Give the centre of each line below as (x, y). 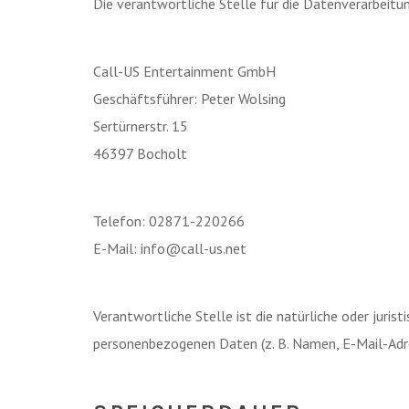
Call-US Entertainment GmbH (184, 71)
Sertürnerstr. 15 (141, 126)
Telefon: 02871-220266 (169, 221)
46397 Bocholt (140, 153)
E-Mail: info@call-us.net (170, 248)
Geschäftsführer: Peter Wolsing (189, 99)
